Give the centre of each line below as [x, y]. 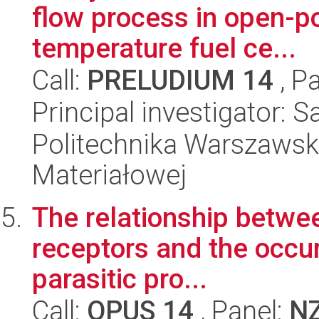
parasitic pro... [120, 279]
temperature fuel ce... [164, 48]
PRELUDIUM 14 [180, 80]
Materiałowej [109, 175]
